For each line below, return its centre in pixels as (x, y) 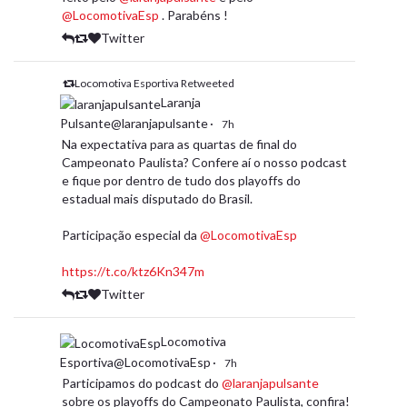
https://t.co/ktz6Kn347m (133, 272)
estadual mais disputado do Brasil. (157, 199)
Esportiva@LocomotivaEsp (135, 362)
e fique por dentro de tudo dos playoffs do (181, 181)
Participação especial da (131, 235)
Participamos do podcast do (142, 383)
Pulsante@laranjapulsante (134, 124)
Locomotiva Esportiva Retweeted (154, 84)
